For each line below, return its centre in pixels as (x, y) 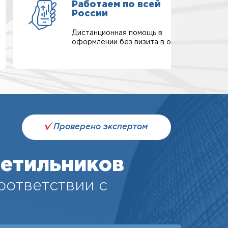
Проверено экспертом (101, 127)
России (90, 14)
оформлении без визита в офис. (130, 42)
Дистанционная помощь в (117, 33)
